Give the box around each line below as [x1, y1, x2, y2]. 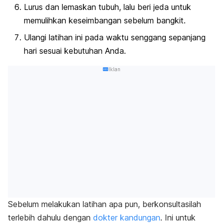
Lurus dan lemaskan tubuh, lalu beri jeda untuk [24, 2, 191, 12]
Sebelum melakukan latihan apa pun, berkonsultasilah [8, 199, 201, 210]
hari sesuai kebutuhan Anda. [24, 45, 126, 56]
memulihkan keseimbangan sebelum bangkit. [24, 15, 186, 26]
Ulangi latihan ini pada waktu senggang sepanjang [24, 32, 206, 42]
